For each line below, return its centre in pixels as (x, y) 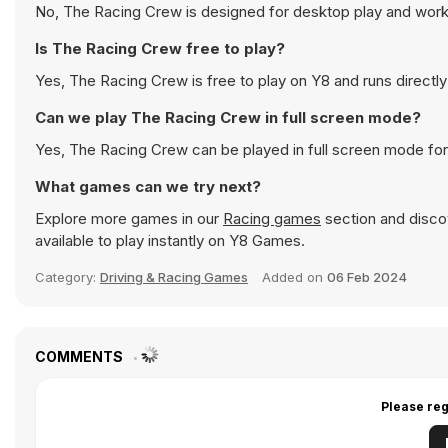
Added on (294, 277)
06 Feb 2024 (367, 277)
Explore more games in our (129, 218)
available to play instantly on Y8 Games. (170, 240)
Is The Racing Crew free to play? (160, 48)
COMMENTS (80, 356)
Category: (67, 277)
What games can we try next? (148, 186)
